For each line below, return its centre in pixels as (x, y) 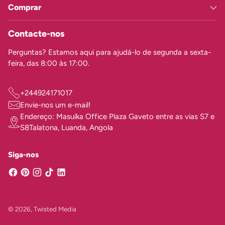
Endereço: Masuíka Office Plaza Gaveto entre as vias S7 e (117, 117)
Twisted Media (55, 209)
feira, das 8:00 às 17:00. (49, 63)
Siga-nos (23, 155)
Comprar (25, 7)
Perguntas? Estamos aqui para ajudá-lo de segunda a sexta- (109, 52)
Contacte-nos (36, 33)
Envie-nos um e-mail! (55, 105)
